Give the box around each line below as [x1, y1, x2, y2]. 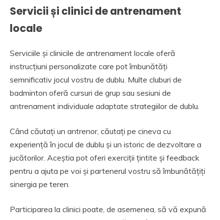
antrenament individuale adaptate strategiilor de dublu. [10, 101, 199, 111]
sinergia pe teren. [10, 179, 70, 190]
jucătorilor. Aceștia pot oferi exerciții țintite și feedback [10, 153, 199, 163]
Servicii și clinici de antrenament [10, 3, 181, 18]
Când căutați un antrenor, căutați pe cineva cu [10, 126, 171, 137]
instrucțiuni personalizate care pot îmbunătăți [10, 61, 167, 72]
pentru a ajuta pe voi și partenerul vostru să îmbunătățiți [10, 166, 205, 176]
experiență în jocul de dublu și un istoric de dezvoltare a [10, 139, 201, 150]
